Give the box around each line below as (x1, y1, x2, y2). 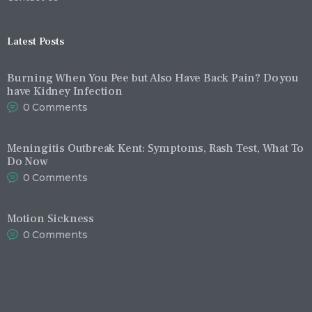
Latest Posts (7, 35, 64, 49)
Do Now (7, 153, 48, 169)
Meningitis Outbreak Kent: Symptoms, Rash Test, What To (7, 140, 304, 155)
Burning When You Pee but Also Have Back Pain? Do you (7, 70, 299, 85)
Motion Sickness (7, 210, 94, 226)
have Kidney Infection (7, 83, 123, 98)
